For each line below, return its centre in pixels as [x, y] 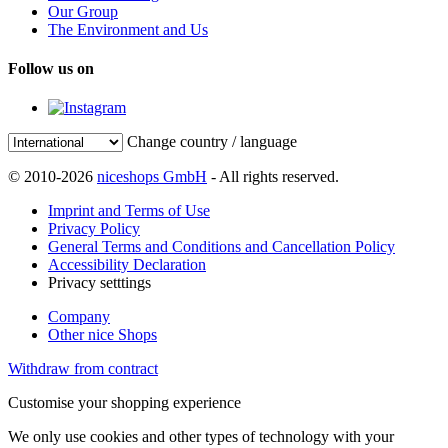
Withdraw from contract [83, 369]
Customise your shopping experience [124, 403]
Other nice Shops [102, 335]
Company [79, 317]
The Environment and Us [128, 29]
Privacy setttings [99, 283]
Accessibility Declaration [127, 265]
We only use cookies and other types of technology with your [201, 437]
